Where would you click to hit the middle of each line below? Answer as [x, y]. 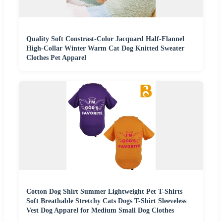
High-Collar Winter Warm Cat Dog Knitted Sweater [105, 48]
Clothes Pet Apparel [56, 57]
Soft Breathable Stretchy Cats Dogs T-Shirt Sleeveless [106, 201]
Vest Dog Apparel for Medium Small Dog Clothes [100, 210]
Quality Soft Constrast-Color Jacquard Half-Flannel [105, 39]
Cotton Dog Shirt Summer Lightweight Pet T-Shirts [104, 191]
